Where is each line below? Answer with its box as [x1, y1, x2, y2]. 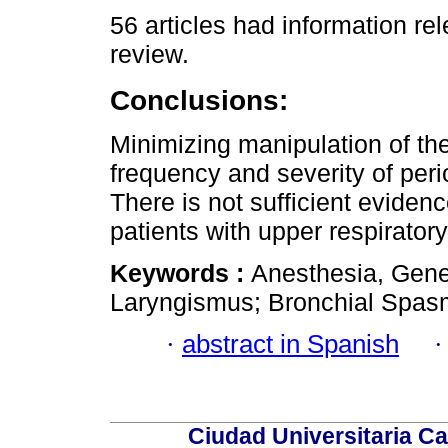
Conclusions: [110, 83, 288, 116]
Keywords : [110, 259, 251, 287]
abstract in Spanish [182, 330, 399, 359]
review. [110, 39, 189, 68]
